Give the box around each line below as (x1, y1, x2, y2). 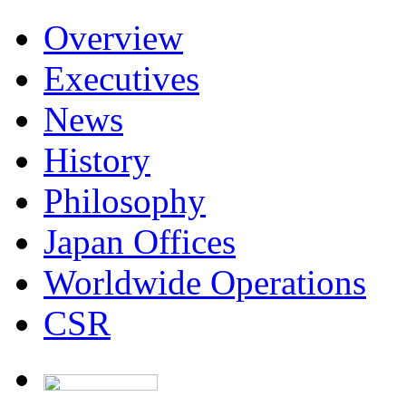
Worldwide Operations (43, 263, 366, 302)
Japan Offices (43, 222, 236, 261)
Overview (43, 18, 183, 57)
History (43, 140, 150, 179)
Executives (43, 59, 199, 98)
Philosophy (43, 181, 206, 220)
